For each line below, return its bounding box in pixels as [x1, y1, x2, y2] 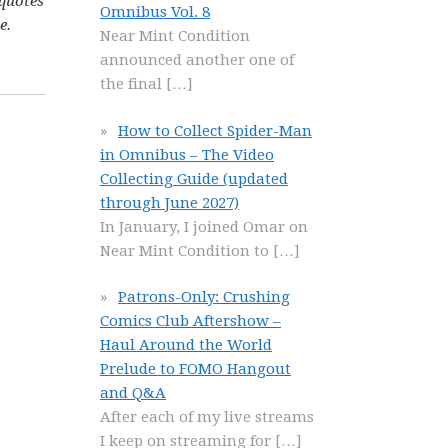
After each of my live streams [100, 408, 314, 426]
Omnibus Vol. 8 [100, 3, 210, 21]
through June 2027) [100, 193, 239, 212]
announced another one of [100, 51, 294, 69]
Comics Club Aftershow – [100, 312, 281, 330]
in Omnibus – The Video [100, 145, 274, 164]
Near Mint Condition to [100, 241, 273, 260]
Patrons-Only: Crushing [118, 288, 290, 306]
